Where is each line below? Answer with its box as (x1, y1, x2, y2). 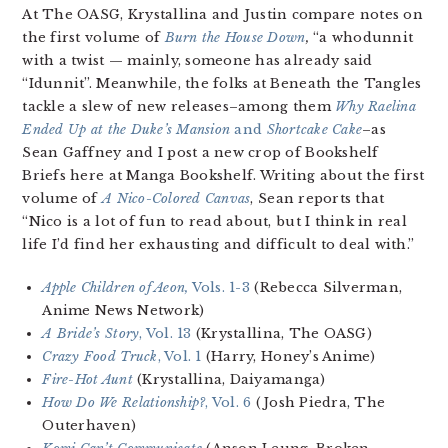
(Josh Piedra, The (251, 394, 386, 412)
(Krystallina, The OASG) (191, 325, 372, 343)
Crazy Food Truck (42, 348, 158, 366)
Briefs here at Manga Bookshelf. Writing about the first (22, 167, 425, 185)
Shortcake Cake (266, 121, 363, 139)
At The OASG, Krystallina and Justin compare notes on (22, 6, 423, 24)
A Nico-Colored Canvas (102, 190, 251, 208)
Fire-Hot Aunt (42, 371, 133, 389)
